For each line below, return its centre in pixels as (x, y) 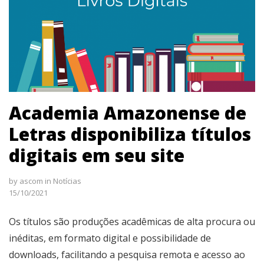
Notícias (67, 181)
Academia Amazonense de (128, 113)
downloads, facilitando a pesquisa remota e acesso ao (127, 254)
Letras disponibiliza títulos (130, 134)
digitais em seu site (97, 155)
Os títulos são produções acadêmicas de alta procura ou (132, 221)
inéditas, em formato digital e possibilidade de (110, 238)
